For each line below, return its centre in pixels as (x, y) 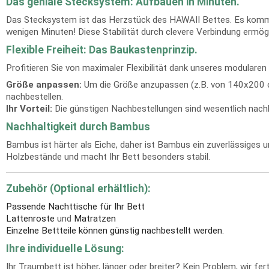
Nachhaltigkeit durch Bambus (78, 127)
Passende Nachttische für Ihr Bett (75, 207)
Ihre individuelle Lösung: (65, 249)
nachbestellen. (35, 97)
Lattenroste (30, 219)
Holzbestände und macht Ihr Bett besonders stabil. (108, 157)
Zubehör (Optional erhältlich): (78, 189)
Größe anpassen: (44, 85)
